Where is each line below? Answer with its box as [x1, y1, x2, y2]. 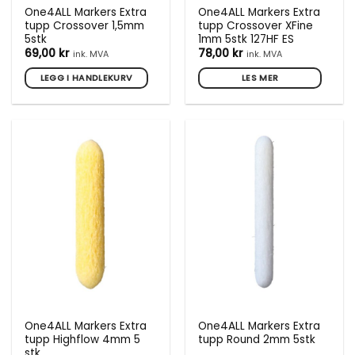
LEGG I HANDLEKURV [40, 71, 133, 84]
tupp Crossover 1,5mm [25, 18, 145, 33]
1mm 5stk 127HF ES [198, 32, 295, 47]
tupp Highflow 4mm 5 [25, 331, 141, 347]
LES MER [241, 71, 279, 84]
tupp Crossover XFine [198, 18, 314, 33]
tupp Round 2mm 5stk [198, 331, 316, 347]
